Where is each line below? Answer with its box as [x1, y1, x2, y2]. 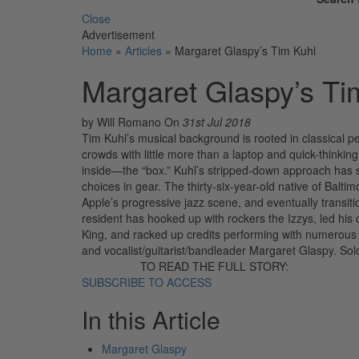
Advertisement [82, 26, 155, 42]
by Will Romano [82, 113, 164, 130]
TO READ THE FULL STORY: [140, 257, 289, 274]
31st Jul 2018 [183, 113, 251, 130]
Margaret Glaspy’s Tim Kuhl [175, 42, 316, 58]
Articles [125, 42, 162, 58]
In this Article [82, 301, 220, 337]
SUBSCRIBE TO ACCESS [82, 273, 212, 290]
